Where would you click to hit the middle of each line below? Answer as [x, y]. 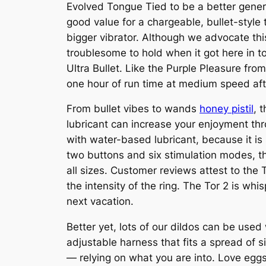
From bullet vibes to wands [133, 109]
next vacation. [100, 202]
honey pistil [227, 109]
